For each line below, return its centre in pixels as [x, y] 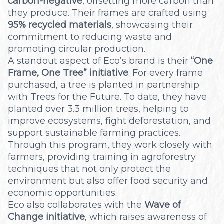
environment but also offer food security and [108, 181]
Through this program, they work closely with [110, 145]
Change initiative [46, 217]
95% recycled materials [60, 25]
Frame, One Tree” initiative [68, 73]
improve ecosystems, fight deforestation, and [109, 121]
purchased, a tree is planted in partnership [104, 85]
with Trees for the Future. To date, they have [107, 97]
